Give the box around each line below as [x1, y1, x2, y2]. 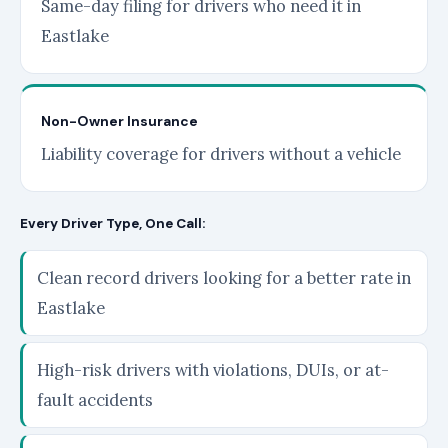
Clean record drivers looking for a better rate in [37, 267, 411, 289]
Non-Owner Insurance [41, 112, 198, 130]
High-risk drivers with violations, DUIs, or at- [37, 359, 389, 381]
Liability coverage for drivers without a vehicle [41, 143, 401, 165]
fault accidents [37, 389, 153, 411]
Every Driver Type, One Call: [20, 215, 205, 232]
